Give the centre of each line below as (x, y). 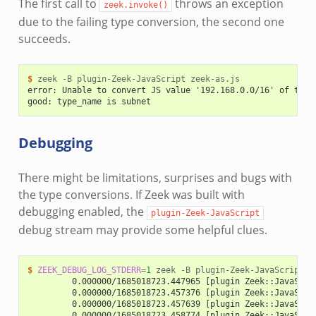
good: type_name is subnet (89, 101)
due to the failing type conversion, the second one (151, 22)
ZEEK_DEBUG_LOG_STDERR (89, 270)
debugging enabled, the (82, 211)
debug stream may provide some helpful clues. (142, 230)
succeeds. (44, 38)
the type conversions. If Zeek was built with (131, 194)
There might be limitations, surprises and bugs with (155, 177)
